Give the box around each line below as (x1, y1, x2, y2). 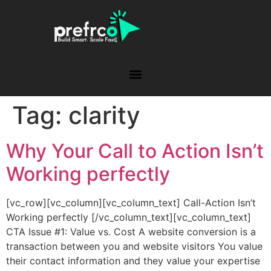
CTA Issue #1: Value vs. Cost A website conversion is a (6, 226, 256, 238)
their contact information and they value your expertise (6, 255, 260, 267)
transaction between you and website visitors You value (6, 240, 263, 252)
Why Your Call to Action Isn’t (6, 139, 264, 163)
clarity (68, 100, 140, 130)
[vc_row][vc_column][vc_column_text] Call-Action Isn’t (6, 197, 256, 209)
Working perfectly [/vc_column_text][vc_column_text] (6, 211, 251, 223)
